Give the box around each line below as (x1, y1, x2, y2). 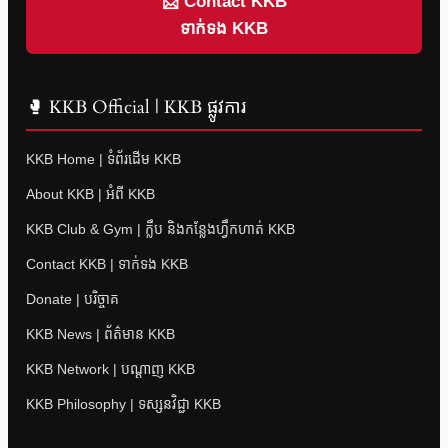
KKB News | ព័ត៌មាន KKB (26, 326, 175, 343)
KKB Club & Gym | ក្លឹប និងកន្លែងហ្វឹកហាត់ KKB (26, 221, 295, 238)
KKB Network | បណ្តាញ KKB (26, 361, 195, 378)
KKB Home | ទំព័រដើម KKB (26, 151, 181, 168)
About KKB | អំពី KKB (26, 186, 155, 203)
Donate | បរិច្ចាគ (26, 291, 119, 308)
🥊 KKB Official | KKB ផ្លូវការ (26, 95, 246, 121)
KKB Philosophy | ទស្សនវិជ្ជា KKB (26, 396, 221, 413)
